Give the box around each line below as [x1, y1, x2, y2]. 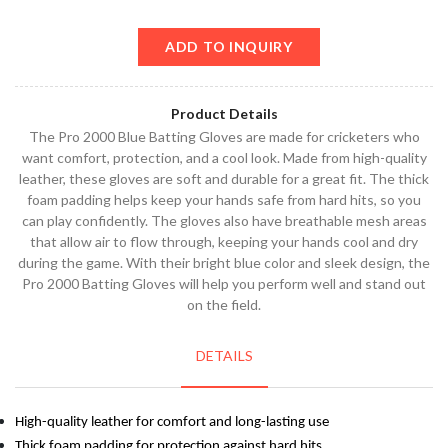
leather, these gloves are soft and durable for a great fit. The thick [19, 169, 429, 187]
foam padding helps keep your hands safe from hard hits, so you [27, 190, 421, 208]
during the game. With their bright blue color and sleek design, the [18, 253, 430, 271]
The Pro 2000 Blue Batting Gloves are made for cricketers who [28, 127, 420, 145]
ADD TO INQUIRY [165, 37, 293, 55]
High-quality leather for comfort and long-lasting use [15, 414, 329, 430]
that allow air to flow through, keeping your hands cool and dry [30, 232, 418, 250]
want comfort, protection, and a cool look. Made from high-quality [21, 148, 427, 166]
